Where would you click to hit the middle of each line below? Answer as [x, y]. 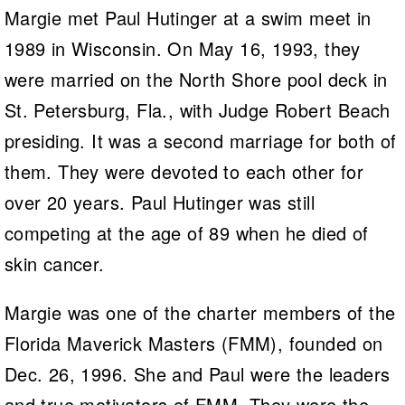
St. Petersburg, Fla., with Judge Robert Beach [197, 109]
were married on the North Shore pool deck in [196, 79]
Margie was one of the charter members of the [200, 312]
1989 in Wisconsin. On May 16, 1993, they [182, 48]
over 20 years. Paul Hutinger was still [159, 202]
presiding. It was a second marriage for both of [200, 140]
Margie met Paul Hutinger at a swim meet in [188, 17]
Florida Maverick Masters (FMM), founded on [193, 343]
